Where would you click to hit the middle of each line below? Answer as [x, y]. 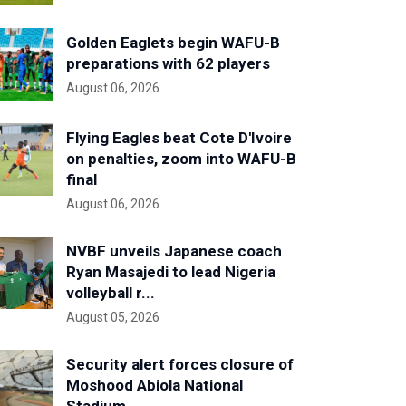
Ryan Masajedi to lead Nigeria [171, 272]
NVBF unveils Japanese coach [174, 251]
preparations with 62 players [168, 63]
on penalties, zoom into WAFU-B [181, 159]
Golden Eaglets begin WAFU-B [173, 43]
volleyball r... [111, 293]
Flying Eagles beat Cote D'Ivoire [179, 138]
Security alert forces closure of [180, 364]
